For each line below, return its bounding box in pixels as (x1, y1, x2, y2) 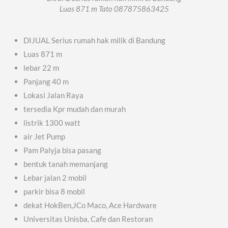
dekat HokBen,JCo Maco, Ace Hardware (23, 201, 157, 210)
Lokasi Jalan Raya (23, 91, 84, 100)
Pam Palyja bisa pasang (23, 146, 102, 155)
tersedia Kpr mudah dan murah (23, 104, 126, 114)
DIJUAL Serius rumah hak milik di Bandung (23, 36, 166, 45)
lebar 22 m (23, 63, 60, 73)
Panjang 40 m (23, 77, 69, 87)
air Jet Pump (23, 132, 66, 141)
